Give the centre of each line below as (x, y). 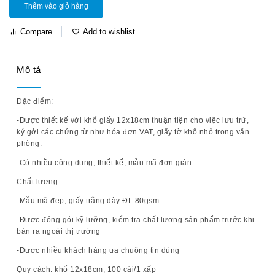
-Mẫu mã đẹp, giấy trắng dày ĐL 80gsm (88, 200)
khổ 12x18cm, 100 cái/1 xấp (104, 269)
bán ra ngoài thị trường (59, 231)
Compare (36, 31)
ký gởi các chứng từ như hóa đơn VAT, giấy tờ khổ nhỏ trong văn (133, 132)
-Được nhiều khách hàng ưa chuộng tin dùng (98, 250)
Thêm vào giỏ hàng (56, 6)
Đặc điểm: (35, 101)
